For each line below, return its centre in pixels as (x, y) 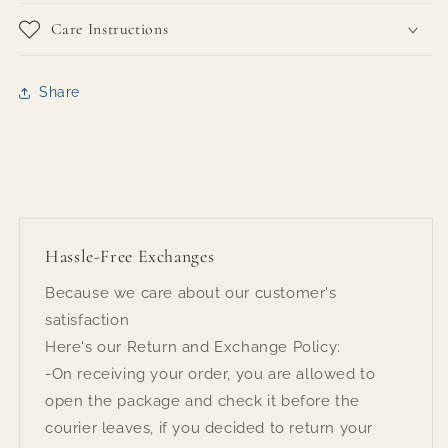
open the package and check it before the (202, 400)
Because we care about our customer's (191, 292)
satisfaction (87, 319)
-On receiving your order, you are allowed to (210, 373)
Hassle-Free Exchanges (130, 256)
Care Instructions (109, 28)
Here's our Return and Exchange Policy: (193, 346)
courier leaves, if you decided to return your (209, 427)
